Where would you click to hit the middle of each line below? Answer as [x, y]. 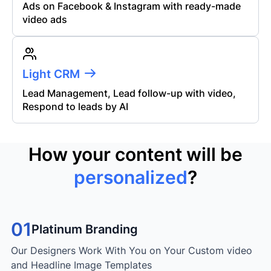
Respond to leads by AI [75, 106]
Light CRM [51, 74]
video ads [45, 20]
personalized [131, 177]
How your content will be [135, 154]
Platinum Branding [85, 229]
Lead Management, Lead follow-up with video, [129, 93]
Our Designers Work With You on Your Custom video [132, 250]
